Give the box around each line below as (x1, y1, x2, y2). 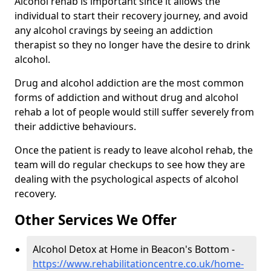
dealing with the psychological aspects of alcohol (15, 172, 238, 186)
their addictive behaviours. (15, 120, 136, 134)
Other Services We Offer (15, 211, 177, 230)
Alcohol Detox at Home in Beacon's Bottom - (33, 243, 235, 256)
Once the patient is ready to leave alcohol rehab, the (15, 143, 253, 157)
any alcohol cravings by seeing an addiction (15, 24, 213, 38)
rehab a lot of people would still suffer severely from (15, 105, 254, 119)
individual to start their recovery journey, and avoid (15, 9, 248, 23)
